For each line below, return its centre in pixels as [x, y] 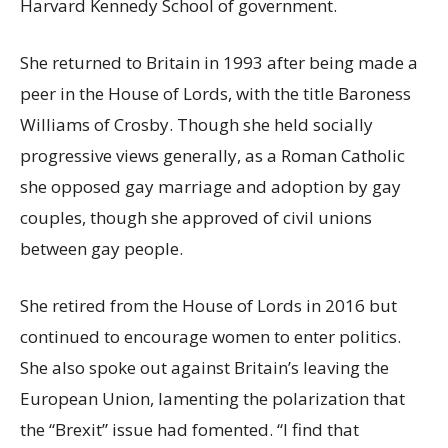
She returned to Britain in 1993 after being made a [219, 63]
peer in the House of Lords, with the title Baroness [215, 94]
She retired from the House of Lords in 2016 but [208, 306]
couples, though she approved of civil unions [196, 218]
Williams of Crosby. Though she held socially [196, 125]
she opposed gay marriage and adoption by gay [210, 187]
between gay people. [101, 249]
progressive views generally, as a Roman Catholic [212, 156]
